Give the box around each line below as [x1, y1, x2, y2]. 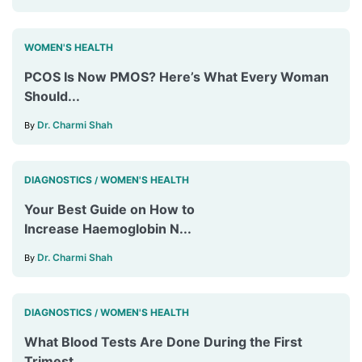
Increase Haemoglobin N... [24, 221, 192, 238]
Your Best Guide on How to [24, 201, 195, 218]
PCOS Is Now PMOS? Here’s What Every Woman [24, 69, 329, 86]
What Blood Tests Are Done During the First [24, 334, 302, 351]
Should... [24, 88, 80, 105]
